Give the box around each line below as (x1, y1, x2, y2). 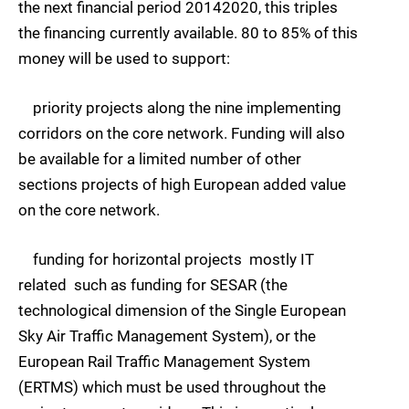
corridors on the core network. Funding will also (18, 123, 345, 142)
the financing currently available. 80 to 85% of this (18, 23, 358, 42)
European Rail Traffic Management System (18, 352, 310, 372)
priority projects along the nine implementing (18, 98, 341, 117)
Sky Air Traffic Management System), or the (18, 327, 316, 346)
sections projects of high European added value (18, 174, 346, 194)
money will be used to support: (18, 48, 230, 68)
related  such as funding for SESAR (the (18, 276, 288, 295)
